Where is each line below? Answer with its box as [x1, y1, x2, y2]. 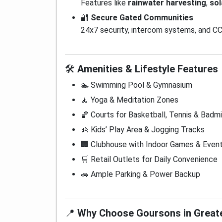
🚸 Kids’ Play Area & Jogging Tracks [81, 125, 205, 134]
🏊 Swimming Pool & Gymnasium [81, 80, 192, 90]
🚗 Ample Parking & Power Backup [81, 169, 200, 179]
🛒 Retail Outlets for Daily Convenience [81, 155, 218, 164]
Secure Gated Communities [91, 13, 193, 22]
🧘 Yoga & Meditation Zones [81, 95, 178, 105]
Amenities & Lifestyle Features [77, 63, 218, 75]
